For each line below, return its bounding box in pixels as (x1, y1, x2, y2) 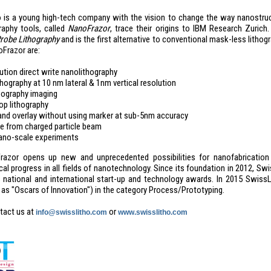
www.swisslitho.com (117, 208, 188, 217)
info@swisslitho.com (35, 208, 107, 217)
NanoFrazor (68, 23, 111, 34)
